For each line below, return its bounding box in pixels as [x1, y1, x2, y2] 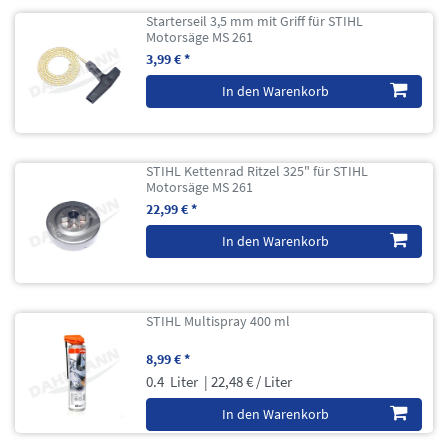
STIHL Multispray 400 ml [146, 311, 291, 330]
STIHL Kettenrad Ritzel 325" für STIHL [146, 161, 369, 180]
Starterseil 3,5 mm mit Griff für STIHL [146, 11, 364, 30]
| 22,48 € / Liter [201, 371, 293, 391]
